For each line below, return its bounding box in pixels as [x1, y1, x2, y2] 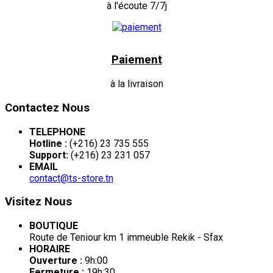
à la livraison [110, 78, 163, 90]
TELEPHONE [29, 126, 85, 138]
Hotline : [29, 137, 67, 149]
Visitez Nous [5, 195, 72, 209]
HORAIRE [29, 243, 70, 255]
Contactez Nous [5, 101, 90, 115]
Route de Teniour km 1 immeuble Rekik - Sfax [29, 232, 223, 243]
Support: [29, 149, 68, 161]
